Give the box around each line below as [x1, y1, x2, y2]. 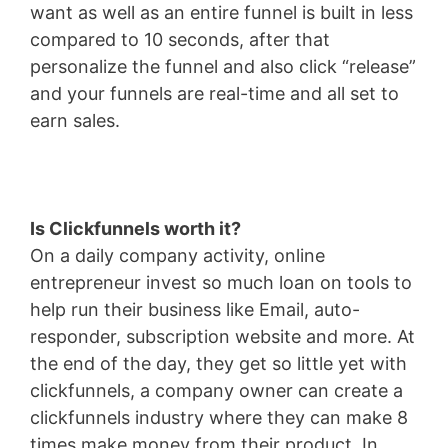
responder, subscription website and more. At [30, 326, 415, 347]
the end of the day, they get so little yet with [30, 353, 407, 374]
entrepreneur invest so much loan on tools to [30, 272, 412, 293]
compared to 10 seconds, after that [30, 29, 330, 50]
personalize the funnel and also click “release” [30, 56, 416, 77]
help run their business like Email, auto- [30, 299, 360, 320]
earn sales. [30, 110, 120, 131]
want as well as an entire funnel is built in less [30, 2, 413, 23]
